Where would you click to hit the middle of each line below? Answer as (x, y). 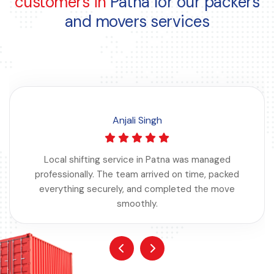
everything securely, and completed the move (137, 189)
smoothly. (137, 204)
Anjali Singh (137, 120)
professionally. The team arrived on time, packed (137, 175)
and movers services (137, 22)
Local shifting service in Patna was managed (137, 160)
